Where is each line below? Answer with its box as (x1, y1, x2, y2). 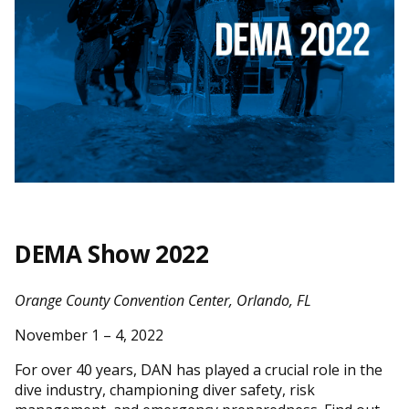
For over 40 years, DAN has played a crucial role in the (15, 359, 383, 380)
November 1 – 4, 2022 (15, 324, 163, 345)
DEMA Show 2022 (15, 236, 209, 270)
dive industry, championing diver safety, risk (15, 379, 315, 400)
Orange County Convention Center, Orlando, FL (15, 289, 311, 310)
